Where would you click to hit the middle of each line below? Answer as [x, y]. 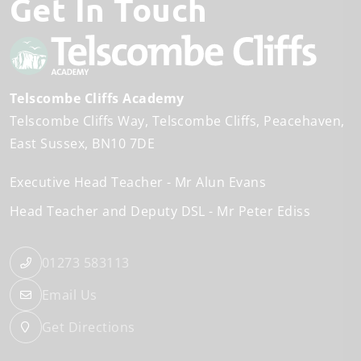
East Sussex [48, 144]
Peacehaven [303, 121]
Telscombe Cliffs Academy [97, 99]
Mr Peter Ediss [264, 212]
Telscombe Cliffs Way [77, 121]
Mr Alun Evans [221, 183]
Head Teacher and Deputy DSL [108, 212]
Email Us [70, 295]
